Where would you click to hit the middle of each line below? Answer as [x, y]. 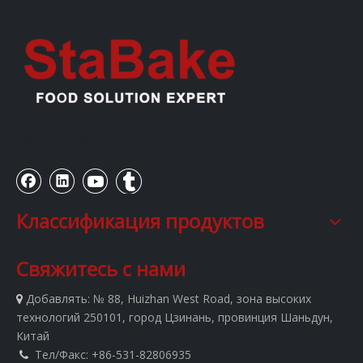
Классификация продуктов [140, 221]
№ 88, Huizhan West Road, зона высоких [202, 299]
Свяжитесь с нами [101, 269]
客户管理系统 [99, 143]
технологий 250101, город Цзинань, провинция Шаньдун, [175, 317]
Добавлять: [58, 299]
